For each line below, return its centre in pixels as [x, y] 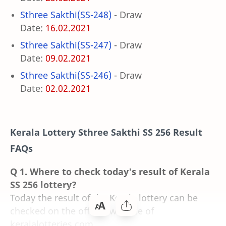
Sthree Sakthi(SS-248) [66, 15]
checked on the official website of [82, 211]
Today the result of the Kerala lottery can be [104, 197]
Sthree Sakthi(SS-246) [66, 75]
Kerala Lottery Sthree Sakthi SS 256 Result [106, 132]
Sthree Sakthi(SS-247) [66, 45]
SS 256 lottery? [43, 184]
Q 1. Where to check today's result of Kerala [110, 171]
